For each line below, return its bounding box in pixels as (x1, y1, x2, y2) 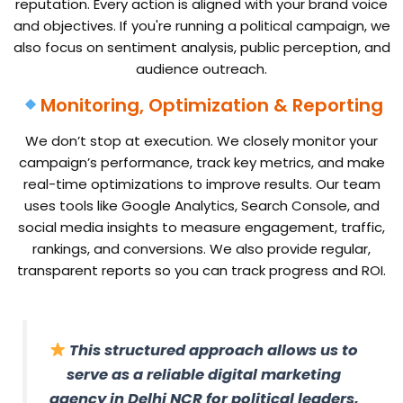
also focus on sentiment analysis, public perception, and (13, 37, 390, 57)
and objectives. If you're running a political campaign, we (13, 15, 390, 35)
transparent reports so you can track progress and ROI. (17, 260, 386, 280)
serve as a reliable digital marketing (67, 363, 341, 385)
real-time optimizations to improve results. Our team (22, 174, 381, 193)
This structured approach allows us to (66, 339, 359, 361)
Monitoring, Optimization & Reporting (40, 92, 383, 118)
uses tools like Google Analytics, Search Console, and (23, 195, 380, 215)
